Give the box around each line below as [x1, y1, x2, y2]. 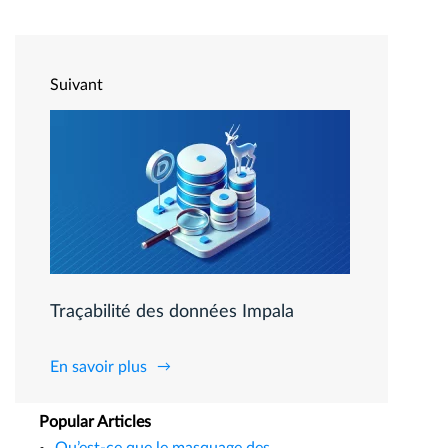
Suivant [50, 77, 103, 94]
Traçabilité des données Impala [50, 303, 294, 322]
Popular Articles [39, 414, 151, 431]
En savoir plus [50, 359, 147, 376]
